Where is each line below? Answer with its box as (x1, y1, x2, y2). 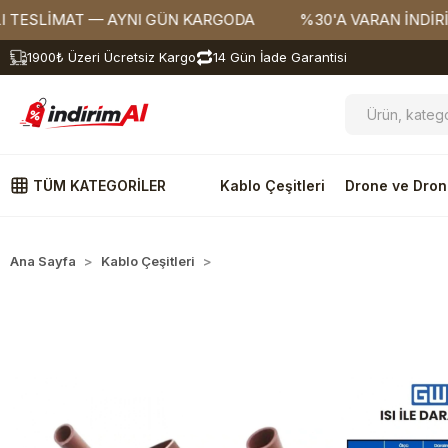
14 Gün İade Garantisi (213, 49, 347, 65)
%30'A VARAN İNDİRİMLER (230, 10, 422, 29)
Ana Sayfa (10, 253, 76, 269)
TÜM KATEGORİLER (29, 177, 166, 194)
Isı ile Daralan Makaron (220, 253, 368, 269)
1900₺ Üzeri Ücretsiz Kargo (27, 49, 196, 65)
